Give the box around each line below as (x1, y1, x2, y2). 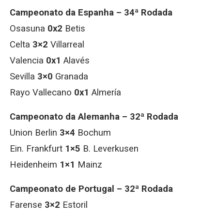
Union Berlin (10, 127, 60, 138)
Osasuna (10, 23, 47, 34)
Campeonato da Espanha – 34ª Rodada (10, 7, 172, 18)
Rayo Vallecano (10, 87, 74, 98)
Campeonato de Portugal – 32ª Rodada (10, 184, 173, 194)
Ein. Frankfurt (10, 143, 65, 154)
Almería (89, 87, 121, 98)
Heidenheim (10, 159, 60, 170)
